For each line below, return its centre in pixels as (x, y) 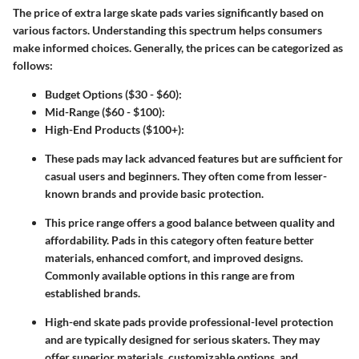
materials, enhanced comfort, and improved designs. (174, 257)
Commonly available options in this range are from (170, 275)
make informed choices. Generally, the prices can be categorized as (178, 47)
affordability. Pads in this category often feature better (179, 240)
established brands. (93, 292)
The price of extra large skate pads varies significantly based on (168, 12)
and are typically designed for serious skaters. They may (182, 339)
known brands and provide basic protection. (154, 193)
